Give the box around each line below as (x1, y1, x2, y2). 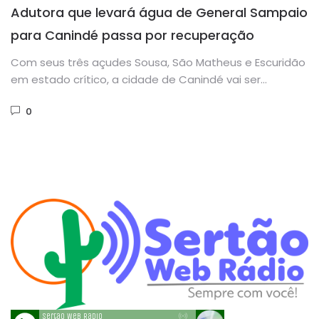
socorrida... (11, 89, 67, 105)
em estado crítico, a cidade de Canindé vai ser (11, 72, 261, 88)
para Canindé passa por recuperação (11, 26, 254, 45)
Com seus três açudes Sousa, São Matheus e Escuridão (11, 55, 305, 70)
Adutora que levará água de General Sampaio (11, 4, 308, 22)
